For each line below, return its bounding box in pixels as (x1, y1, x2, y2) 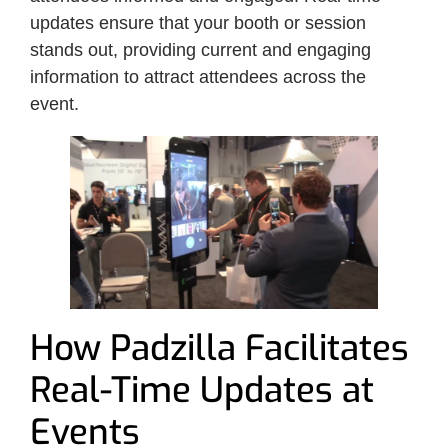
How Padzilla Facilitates (30, 324, 409, 371)
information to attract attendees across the (30, 66, 366, 87)
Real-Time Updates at (30, 366, 374, 413)
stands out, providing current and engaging (30, 39, 371, 60)
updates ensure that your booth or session (30, 12, 366, 33)
